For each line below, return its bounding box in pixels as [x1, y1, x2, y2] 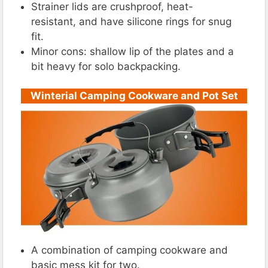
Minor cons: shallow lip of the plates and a [31, 45, 234, 57]
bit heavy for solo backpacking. [31, 60, 181, 72]
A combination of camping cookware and [31, 243, 228, 256]
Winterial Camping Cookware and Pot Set [30, 89, 238, 102]
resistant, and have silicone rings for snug [31, 15, 232, 28]
